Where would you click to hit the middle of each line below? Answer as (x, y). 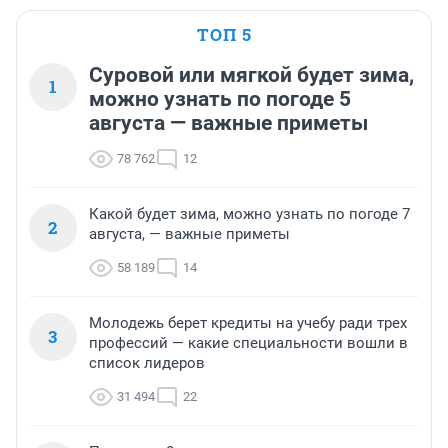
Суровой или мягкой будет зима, (251, 75)
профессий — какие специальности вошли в (248, 343)
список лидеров (147, 363)
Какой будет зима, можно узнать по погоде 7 (249, 214)
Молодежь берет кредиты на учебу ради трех (248, 323)
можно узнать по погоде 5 (220, 99)
